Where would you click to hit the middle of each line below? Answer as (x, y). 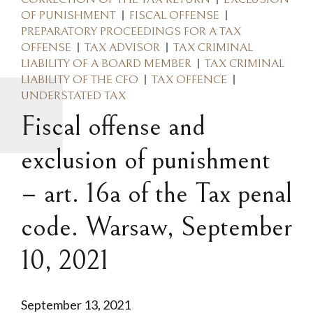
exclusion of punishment (146, 160)
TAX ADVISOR (122, 47)
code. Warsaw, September (156, 227)
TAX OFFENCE (189, 79)
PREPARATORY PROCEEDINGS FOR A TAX (131, 31)
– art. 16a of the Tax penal (156, 194)
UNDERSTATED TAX (73, 95)
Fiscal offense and (113, 126)
